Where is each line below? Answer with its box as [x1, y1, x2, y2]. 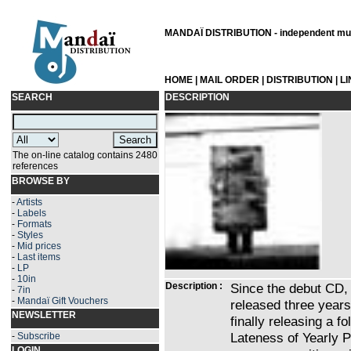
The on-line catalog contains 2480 [13, 150, 157, 161]
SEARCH [12, 92, 52, 103]
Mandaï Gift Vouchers [17, 295, 108, 306]
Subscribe [17, 331, 60, 342]
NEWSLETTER [12, 309, 76, 320]
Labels [17, 208, 46, 219]
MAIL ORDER [200, 74, 259, 85]
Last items [17, 251, 60, 262]
